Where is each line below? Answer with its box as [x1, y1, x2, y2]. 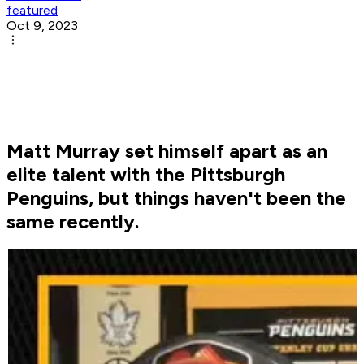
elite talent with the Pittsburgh [6, 162, 285, 187]
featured [6, 2, 58, 19]
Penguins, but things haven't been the [6, 186, 346, 210]
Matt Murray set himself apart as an [6, 139, 327, 163]
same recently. [6, 210, 139, 234]
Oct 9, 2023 [6, 18, 78, 34]
